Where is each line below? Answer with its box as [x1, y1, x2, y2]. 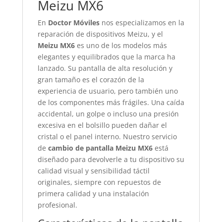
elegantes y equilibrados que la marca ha [37, 52, 175, 61]
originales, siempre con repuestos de [37, 177, 161, 187]
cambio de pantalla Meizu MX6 [48, 143, 153, 153]
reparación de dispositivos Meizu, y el [37, 29, 163, 39]
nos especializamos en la [99, 18, 184, 27]
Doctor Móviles [48, 18, 100, 27]
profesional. [37, 200, 77, 210]
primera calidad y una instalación [37, 189, 149, 198]
